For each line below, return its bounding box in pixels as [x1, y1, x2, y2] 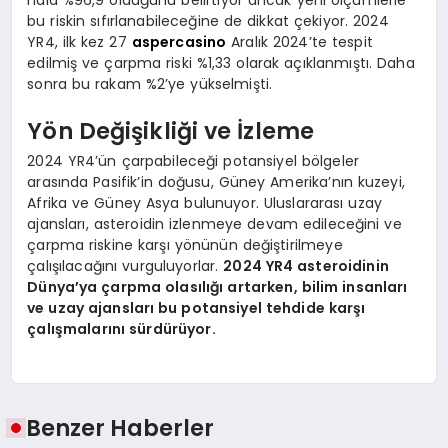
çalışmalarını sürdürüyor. [27, 318, 216, 339]
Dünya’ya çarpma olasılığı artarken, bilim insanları [27, 276, 408, 297]
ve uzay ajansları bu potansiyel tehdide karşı [27, 297, 366, 318]
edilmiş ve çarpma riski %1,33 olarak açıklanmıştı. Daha [27, 52, 415, 73]
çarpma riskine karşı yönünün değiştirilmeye [27, 234, 343, 255]
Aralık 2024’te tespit [226, 31, 373, 52]
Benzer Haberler [26, 411, 215, 444]
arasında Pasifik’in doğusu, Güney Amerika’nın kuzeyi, [27, 171, 405, 192]
